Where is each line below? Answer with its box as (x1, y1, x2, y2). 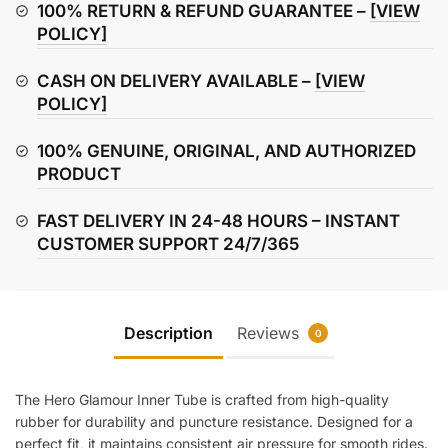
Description (124, 323, 213, 344)
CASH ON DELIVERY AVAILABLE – (37, 70, 315, 91)
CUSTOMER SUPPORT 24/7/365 (37, 233, 299, 254)
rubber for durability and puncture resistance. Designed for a (15, 413, 413, 431)
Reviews (237, 323, 304, 344)
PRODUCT (37, 163, 121, 184)
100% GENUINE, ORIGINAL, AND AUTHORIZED (37, 140, 416, 161)
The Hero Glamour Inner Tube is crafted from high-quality (15, 391, 389, 409)
